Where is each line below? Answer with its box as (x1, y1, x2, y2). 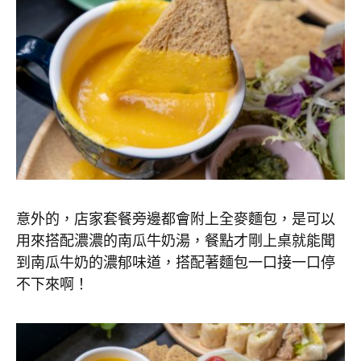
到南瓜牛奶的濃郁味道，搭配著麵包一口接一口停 (16, 252, 335, 272)
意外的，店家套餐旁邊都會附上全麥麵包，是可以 (16, 209, 335, 229)
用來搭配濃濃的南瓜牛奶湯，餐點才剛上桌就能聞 (16, 230, 335, 251)
